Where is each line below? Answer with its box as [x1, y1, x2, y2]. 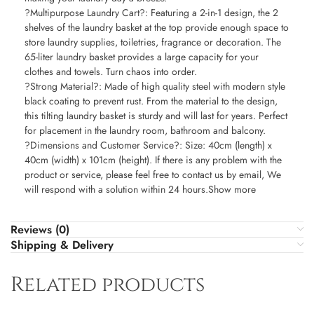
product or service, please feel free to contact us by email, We [25, 167, 281, 182]
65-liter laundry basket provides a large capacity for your [25, 49, 259, 64]
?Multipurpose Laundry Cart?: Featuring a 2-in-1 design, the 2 [25, 5, 278, 20]
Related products [11, 271, 205, 299]
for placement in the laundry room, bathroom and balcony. [25, 123, 266, 137]
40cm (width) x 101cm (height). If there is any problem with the [25, 152, 282, 167]
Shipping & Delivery [11, 236, 114, 253]
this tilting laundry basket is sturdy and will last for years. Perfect [25, 108, 287, 123]
